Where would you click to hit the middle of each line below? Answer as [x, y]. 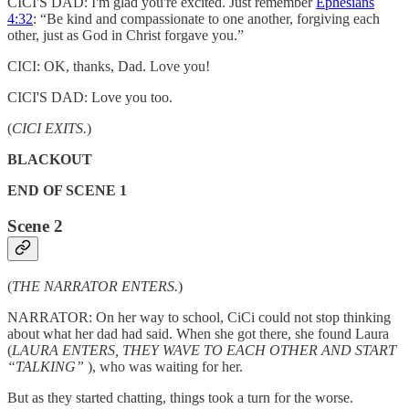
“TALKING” [47, 366]
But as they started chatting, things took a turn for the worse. [180, 397]
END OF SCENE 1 [67, 191]
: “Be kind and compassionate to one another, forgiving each [206, 19]
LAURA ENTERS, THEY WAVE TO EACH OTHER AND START [204, 350]
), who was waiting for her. [165, 366]
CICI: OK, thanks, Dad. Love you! [109, 67]
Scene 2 [35, 226]
